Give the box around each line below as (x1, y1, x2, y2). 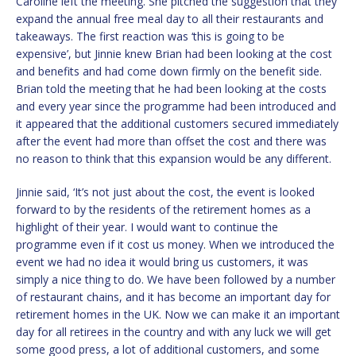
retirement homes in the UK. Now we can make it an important (16, 307, 340, 323)
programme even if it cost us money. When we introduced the (16, 237, 335, 253)
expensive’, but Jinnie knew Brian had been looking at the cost (16, 46, 332, 62)
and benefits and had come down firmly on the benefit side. (16, 64, 322, 79)
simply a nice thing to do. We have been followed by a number (16, 272, 335, 288)
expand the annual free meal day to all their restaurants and (16, 11, 323, 27)
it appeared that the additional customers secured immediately (16, 116, 339, 132)
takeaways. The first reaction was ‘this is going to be (16, 29, 284, 44)
